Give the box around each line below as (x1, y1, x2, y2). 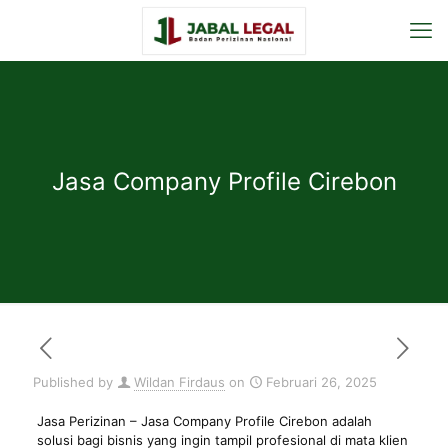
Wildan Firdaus (134, 374, 225, 390)
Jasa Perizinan (36, 413, 126, 429)
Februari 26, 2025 (266, 374, 377, 390)
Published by (33, 374, 113, 390)
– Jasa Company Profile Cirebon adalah (125, 413, 372, 429)
